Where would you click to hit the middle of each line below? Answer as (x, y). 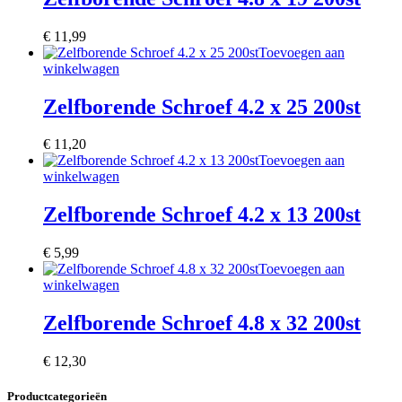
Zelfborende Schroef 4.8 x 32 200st (202, 323)
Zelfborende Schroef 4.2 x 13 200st (202, 215)
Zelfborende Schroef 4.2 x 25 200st (202, 106)
